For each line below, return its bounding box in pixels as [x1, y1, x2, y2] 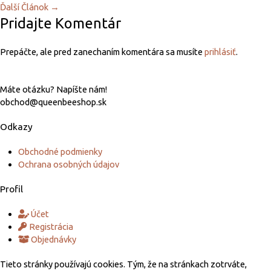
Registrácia [29, 221, 73, 232]
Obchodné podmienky [18, 146, 102, 157]
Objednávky [31, 233, 76, 244]
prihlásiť [204, 46, 236, 57]
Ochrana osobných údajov [18, 158, 119, 169]
